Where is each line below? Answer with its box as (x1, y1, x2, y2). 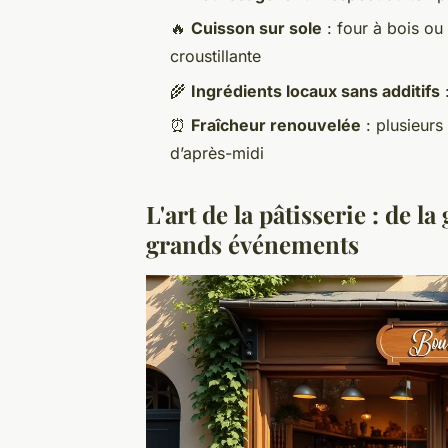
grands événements (146, 228, 359, 261)
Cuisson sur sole (191, 18, 322, 39)
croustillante (170, 46, 261, 67)
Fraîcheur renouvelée (191, 115, 361, 136)
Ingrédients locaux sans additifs (191, 80, 440, 101)
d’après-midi (170, 143, 264, 164)
